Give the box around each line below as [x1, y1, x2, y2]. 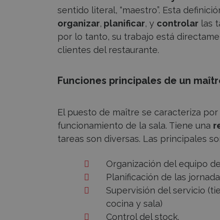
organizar [57, 18, 100, 28]
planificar [102, 18, 145, 28]
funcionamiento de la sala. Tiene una [57, 120, 213, 131]
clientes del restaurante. [57, 44, 159, 55]
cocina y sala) [106, 198, 163, 209]
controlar [157, 18, 198, 28]
